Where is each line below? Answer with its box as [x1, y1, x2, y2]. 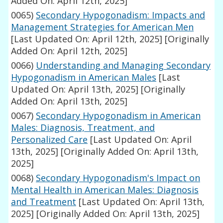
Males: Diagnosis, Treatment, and [11, 121, 155, 134]
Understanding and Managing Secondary [36, 59, 211, 72]
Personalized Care [11, 133, 88, 146]
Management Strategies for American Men [11, 21, 194, 33]
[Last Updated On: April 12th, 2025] [11, 33, 163, 45]
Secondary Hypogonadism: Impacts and [36, 9, 206, 21]
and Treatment [11, 196, 77, 208]
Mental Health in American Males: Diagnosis [11, 184, 199, 196]
